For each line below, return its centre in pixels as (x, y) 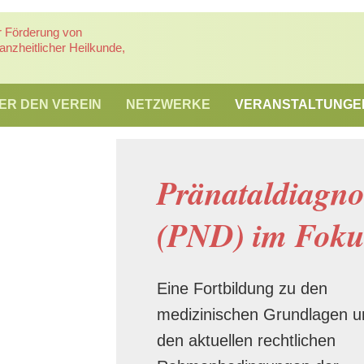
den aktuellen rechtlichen (246, 340)
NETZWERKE (168, 104)
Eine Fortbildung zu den (242, 288)
